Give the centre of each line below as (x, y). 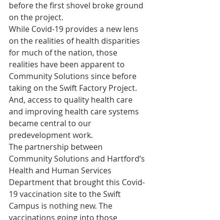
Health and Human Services (61, 171)
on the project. (37, 17)
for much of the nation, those (64, 53)
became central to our (51, 124)
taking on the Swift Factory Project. (74, 88)
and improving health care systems (75, 112)
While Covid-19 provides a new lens (75, 29)
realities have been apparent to (68, 65)
